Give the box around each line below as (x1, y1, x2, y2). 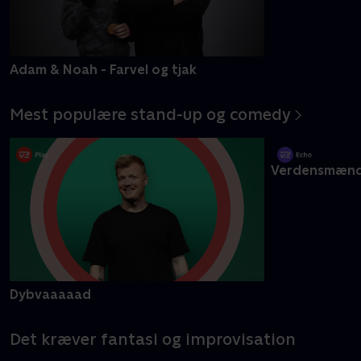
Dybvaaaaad (10, 300, 91, 316)
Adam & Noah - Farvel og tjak (10, 61, 197, 77)
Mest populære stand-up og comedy (10, 118, 291, 138)
